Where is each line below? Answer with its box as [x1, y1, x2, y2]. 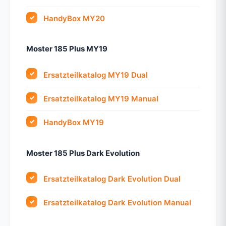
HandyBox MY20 [43, 14, 105, 24]
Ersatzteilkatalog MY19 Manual [43, 93, 159, 103]
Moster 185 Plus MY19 [26, 44, 107, 54]
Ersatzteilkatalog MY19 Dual [43, 70, 148, 80]
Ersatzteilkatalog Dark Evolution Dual [43, 174, 181, 184]
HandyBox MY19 [43, 118, 104, 128]
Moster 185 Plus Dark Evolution [26, 148, 140, 158]
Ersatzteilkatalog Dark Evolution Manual [43, 198, 192, 208]
